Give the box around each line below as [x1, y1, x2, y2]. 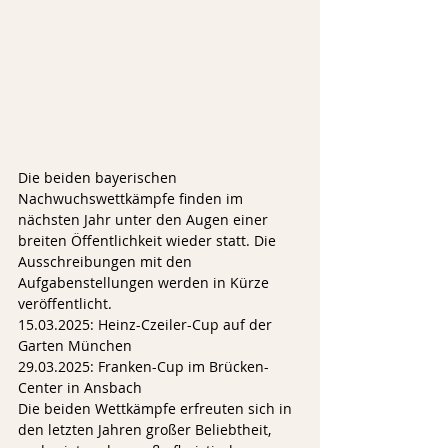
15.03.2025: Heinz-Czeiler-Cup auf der [18, 315, 276, 335]
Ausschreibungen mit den [18, 252, 196, 272]
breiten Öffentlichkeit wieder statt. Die [18, 231, 280, 251]
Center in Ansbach [18, 378, 142, 398]
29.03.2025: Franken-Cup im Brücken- [18, 357, 269, 377]
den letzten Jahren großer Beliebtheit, [18, 420, 275, 440]
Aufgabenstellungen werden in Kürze [18, 273, 273, 293]
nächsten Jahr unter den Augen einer [18, 210, 272, 230]
